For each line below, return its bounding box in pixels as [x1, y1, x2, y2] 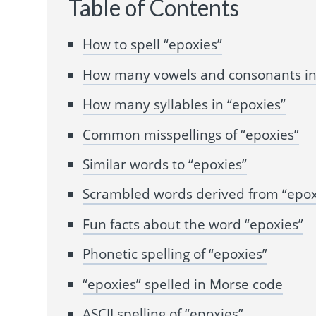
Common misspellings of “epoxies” [83, 125, 300, 144]
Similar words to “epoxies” [83, 155, 248, 174]
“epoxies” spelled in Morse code [83, 274, 284, 293]
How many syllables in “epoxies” [83, 95, 286, 114]
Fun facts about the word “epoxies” [83, 214, 304, 233]
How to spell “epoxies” [83, 35, 223, 54]
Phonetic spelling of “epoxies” [83, 245, 268, 264]
